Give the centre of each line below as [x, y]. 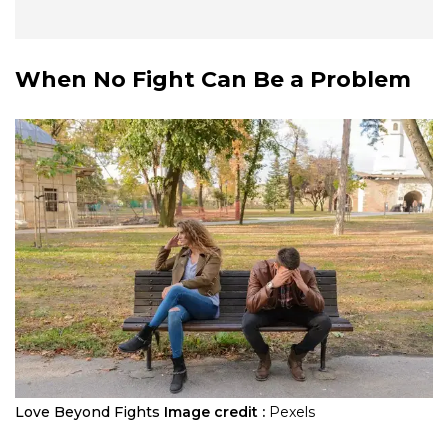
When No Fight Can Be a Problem [213, 80]
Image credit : [214, 412]
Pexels [292, 412]
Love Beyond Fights [87, 412]
